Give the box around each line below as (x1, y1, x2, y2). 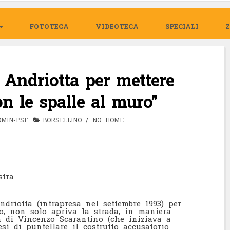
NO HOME (92, 115, 124, 124)
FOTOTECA (29, 21, 69, 31)
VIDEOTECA (95, 21, 139, 31)
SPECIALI (165, 21, 199, 31)
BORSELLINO (43, 115, 82, 124)
